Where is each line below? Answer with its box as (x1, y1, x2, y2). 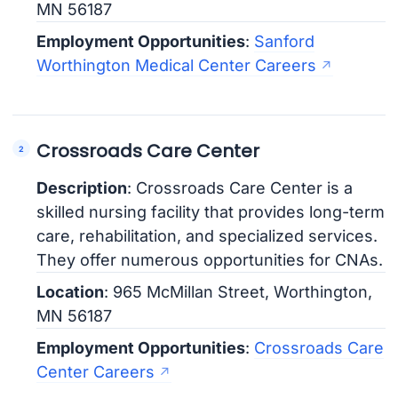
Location (36, 283, 105, 302)
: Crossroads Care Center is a (127, 179, 354, 198)
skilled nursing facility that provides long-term (36, 203, 386, 222)
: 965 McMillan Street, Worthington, (104, 283, 373, 302)
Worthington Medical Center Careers (36, 56, 317, 76)
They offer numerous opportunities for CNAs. (36, 251, 384, 270)
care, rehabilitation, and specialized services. (36, 227, 378, 246)
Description (36, 179, 128, 198)
